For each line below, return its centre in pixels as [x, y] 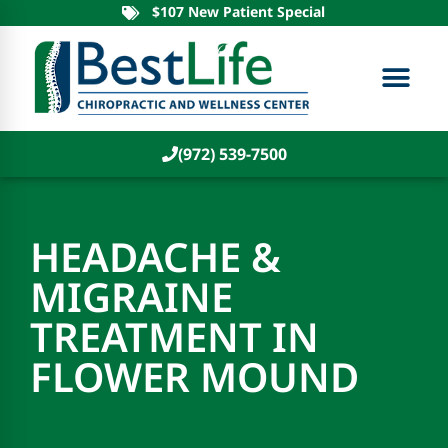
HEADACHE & [155, 257]
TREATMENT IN [174, 337]
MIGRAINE [131, 297]
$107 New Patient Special [238, 11]
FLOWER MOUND [199, 377]
